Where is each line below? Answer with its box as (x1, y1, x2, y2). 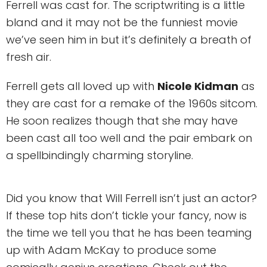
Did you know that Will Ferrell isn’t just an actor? (6, 190, 257, 206)
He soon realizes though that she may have (6, 113, 238, 128)
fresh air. (6, 49, 51, 64)
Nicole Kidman (157, 78, 238, 94)
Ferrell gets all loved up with (6, 78, 157, 94)
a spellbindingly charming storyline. (6, 147, 193, 163)
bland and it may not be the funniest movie (6, 14, 238, 30)
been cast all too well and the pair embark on (6, 130, 252, 145)
